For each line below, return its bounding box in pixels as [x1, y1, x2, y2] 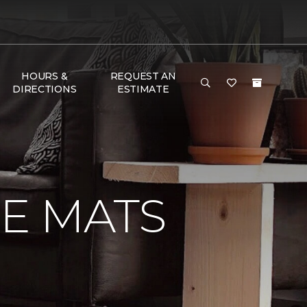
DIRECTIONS [12, 83, 77, 95]
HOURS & [21, 70, 68, 82]
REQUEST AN [110, 70, 176, 82]
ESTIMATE [116, 83, 169, 95]
